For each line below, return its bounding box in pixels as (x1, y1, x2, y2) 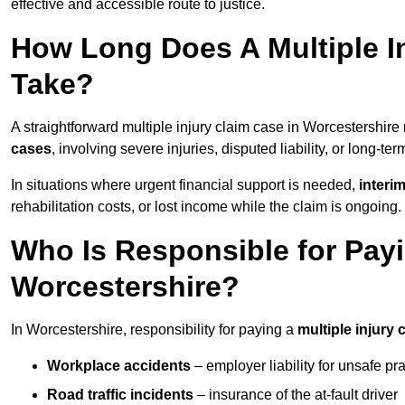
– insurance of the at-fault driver (193, 387, 398, 403)
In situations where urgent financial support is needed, (11, 177, 359, 193)
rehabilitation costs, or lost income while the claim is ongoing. (11, 199, 401, 215)
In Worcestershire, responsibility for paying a (11, 322, 297, 338)
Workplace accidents (47, 358, 191, 374)
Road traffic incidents (47, 387, 193, 403)
